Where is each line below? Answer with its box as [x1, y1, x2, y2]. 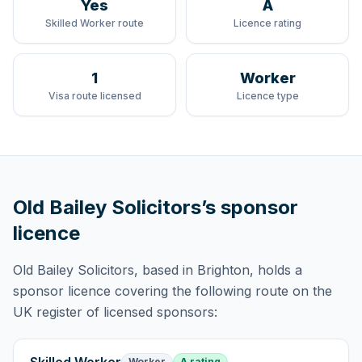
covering [111, 283, 168, 299]
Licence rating [234, 17, 301, 29]
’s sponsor [201, 196, 298, 219]
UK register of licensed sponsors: [13, 304, 217, 320]
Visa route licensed [48, 90, 141, 102]
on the [288, 283, 332, 299]
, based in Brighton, [134, 262, 254, 278]
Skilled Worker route [45, 17, 144, 29]
